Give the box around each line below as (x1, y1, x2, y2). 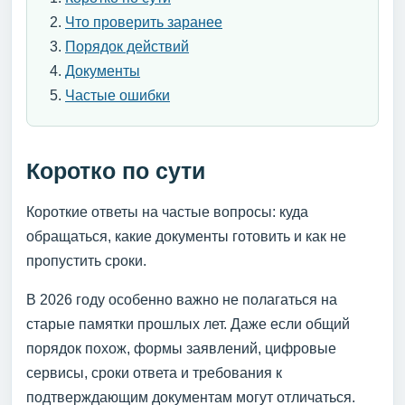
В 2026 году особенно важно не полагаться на (26, 291, 337, 307)
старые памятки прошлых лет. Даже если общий (26, 316, 350, 332)
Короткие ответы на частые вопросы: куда (26, 203, 308, 220)
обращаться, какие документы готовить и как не (26, 228, 346, 244)
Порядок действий (65, 38, 189, 54)
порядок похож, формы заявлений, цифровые (26, 340, 336, 356)
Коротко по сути (26, 157, 205, 184)
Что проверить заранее (65, 14, 222, 30)
